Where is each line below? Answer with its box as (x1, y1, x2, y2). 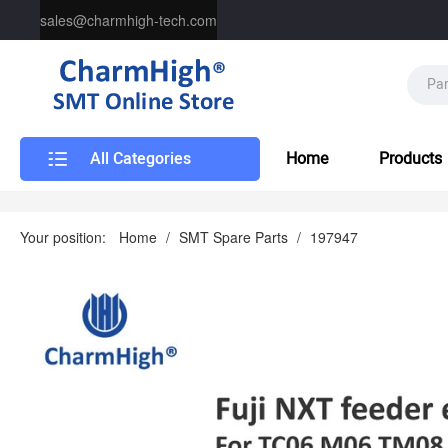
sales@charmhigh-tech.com (40, 10, 217, 30)
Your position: (20, 226, 114, 247)
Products (379, 146, 442, 171)
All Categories (89, 146, 191, 171)
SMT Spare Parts (179, 226, 288, 247)
